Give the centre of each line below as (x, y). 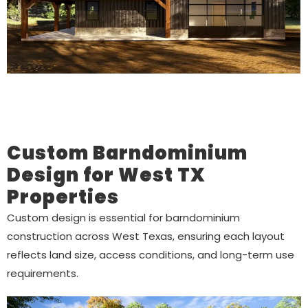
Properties (63, 197)
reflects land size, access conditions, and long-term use (151, 254)
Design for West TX (106, 175)
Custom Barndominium (127, 153)
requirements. (43, 273)
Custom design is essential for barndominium (123, 217)
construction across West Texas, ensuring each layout (146, 236)
